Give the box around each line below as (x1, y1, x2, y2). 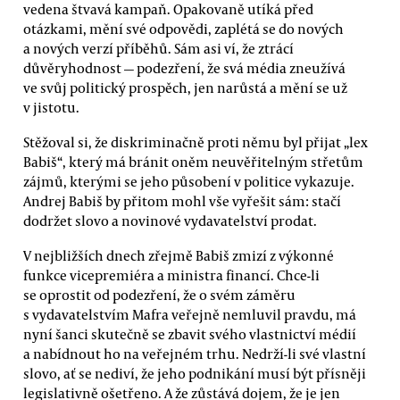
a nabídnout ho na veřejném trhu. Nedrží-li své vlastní (23, 345, 366, 363)
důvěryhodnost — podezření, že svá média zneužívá (23, 58, 346, 77)
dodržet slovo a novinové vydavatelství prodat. (23, 211, 317, 229)
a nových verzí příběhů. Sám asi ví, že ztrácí (23, 38, 294, 57)
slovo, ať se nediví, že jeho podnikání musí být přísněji (23, 364, 366, 383)
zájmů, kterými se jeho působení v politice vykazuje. (23, 171, 354, 190)
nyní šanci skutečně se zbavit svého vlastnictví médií (23, 325, 356, 344)
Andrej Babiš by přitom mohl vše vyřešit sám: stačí (23, 191, 341, 210)
